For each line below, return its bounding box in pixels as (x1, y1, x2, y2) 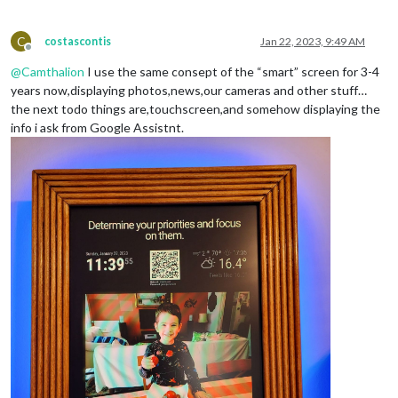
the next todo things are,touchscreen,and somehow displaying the (11, 100, 380, 116)
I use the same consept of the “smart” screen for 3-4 (84, 63, 379, 79)
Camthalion (21, 63, 84, 79)
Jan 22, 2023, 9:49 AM (260, 34, 365, 48)
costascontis (44, 34, 111, 48)
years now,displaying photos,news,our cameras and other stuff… (11, 82, 367, 98)
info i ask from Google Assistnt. (11, 119, 184, 135)
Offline (28, 46, 61, 60)
